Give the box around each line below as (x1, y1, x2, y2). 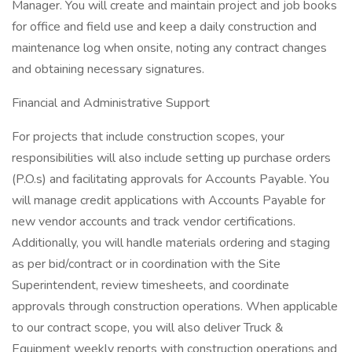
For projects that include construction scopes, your (12, 128, 284, 145)
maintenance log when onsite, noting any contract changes (12, 39, 327, 57)
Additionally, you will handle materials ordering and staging (12, 234, 330, 251)
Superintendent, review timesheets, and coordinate (12, 277, 289, 294)
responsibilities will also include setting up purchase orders (12, 149, 331, 167)
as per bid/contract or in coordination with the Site (12, 255, 280, 273)
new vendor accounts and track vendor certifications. (12, 213, 295, 230)
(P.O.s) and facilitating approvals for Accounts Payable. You (12, 170, 329, 188)
